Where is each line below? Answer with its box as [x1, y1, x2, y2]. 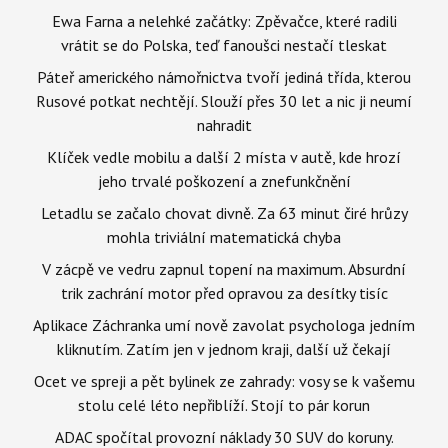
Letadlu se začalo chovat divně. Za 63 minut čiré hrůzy [40, 202, 408, 223]
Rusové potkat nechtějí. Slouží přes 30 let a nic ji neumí [36, 90, 412, 111]
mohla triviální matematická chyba [107, 226, 341, 247]
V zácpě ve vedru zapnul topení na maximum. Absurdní [42, 258, 406, 279]
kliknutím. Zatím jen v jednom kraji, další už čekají [57, 338, 391, 359]
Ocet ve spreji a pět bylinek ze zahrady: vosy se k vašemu [33, 370, 415, 391]
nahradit [196, 114, 252, 135]
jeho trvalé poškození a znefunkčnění [97, 170, 351, 191]
